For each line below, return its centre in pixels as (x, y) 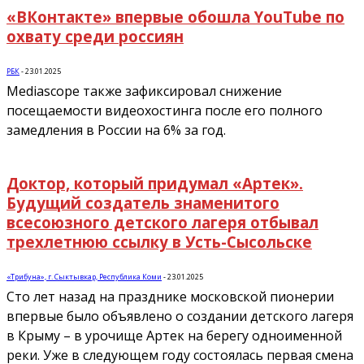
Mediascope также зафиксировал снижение (144, 91)
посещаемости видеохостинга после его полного (165, 110)
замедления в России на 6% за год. (116, 130)
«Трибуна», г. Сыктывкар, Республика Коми (84, 276)
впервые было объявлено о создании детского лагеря (180, 316)
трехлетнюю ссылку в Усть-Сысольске (159, 242)
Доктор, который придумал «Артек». (155, 184)
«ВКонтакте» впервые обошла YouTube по (175, 16)
